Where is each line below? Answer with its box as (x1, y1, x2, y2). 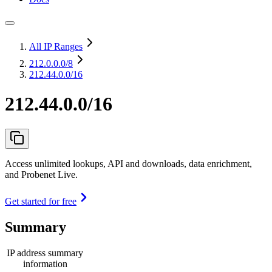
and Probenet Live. (5, 169, 78, 180)
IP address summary (7, 247, 83, 258)
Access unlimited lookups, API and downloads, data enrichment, (5, 158, 252, 169)
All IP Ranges (29, 41, 83, 52)
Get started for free (5, 195, 76, 206)
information (22, 258, 67, 269)
